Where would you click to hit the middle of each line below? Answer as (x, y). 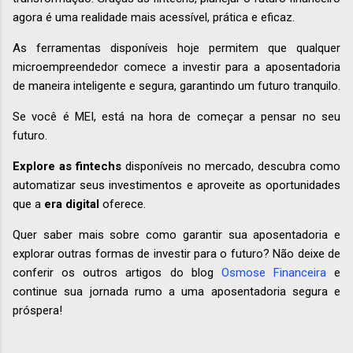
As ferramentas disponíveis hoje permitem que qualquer (176, 48)
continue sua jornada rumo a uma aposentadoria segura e (176, 292)
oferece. (123, 204)
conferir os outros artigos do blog (117, 273)
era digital (72, 204)
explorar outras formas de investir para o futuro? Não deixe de (176, 254)
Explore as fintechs (67, 167)
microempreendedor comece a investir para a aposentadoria (176, 67)
